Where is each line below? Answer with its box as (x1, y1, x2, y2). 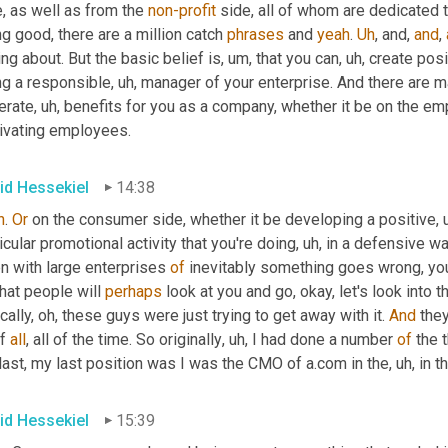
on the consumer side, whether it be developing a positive (28, 209, 436, 229)
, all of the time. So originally (26, 329, 222, 349)
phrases (227, 25, 284, 44)
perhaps (105, 281, 162, 301)
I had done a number (248, 329, 397, 349)
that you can (252, 49, 339, 68)
